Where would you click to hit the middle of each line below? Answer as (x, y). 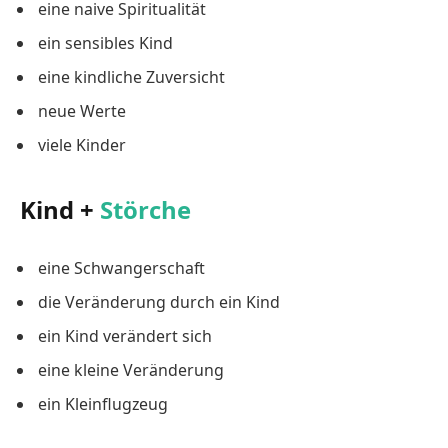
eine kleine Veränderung (131, 370)
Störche (145, 209)
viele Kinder (82, 145)
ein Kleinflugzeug (103, 404)
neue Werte (82, 111)
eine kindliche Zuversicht (131, 77)
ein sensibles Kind (105, 43)
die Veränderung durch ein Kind (159, 302)
